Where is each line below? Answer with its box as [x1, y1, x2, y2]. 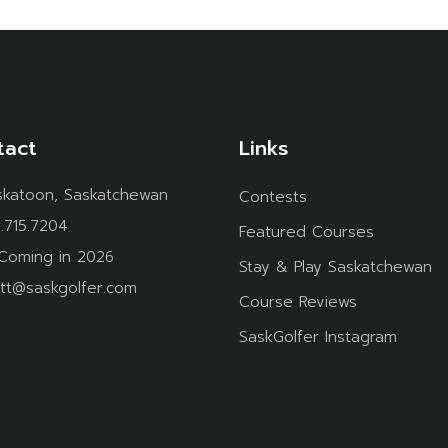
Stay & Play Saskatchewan [239, 256, 432, 279]
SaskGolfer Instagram [239, 326, 397, 349]
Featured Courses [239, 221, 374, 244]
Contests [239, 186, 307, 209]
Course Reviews [239, 291, 357, 314]
